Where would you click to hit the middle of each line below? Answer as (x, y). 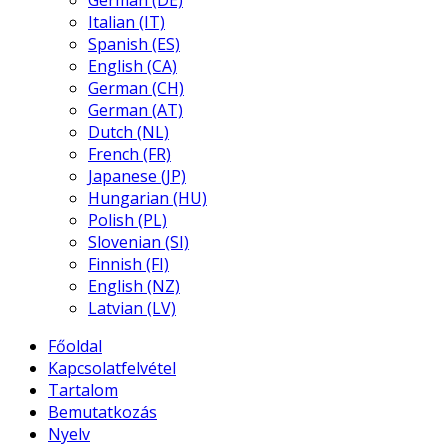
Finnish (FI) (128, 264)
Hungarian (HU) (147, 198)
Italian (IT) (126, 22)
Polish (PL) (127, 220)
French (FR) (129, 154)
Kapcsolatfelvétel (112, 368)
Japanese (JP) (137, 176)
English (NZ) (134, 286)
